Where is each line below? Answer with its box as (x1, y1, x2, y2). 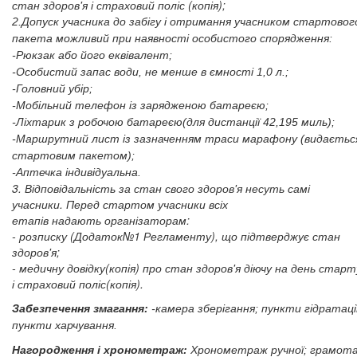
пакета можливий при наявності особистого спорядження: (12, 32, 332, 45)
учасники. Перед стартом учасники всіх (12, 196, 231, 212)
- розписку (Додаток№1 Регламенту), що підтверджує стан (12, 228, 340, 244)
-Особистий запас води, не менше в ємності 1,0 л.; (12, 65, 288, 78)
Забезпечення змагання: (12, 302, 151, 315)
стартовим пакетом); (12, 149, 135, 162)
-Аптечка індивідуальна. (12, 166, 141, 178)
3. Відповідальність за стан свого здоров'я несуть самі (12, 180, 310, 196)
